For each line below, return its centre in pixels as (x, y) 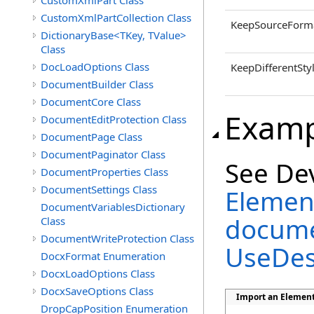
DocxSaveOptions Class (97, 291)
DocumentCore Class (91, 102)
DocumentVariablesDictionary (113, 207)
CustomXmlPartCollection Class (116, 18)
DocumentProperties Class (104, 172)
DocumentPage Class (91, 137)
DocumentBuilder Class (97, 84)
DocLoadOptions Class (95, 67)
